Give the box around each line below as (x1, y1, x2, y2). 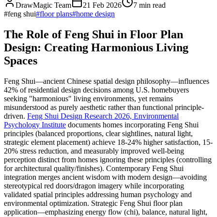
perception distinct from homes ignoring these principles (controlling (4, 155, 212, 164)
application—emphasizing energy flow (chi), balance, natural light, (4, 207, 207, 216)
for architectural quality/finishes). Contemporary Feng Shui (4, 164, 184, 172)
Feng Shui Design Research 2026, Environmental (27, 111, 179, 120)
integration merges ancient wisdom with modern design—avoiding (4, 172, 207, 181)
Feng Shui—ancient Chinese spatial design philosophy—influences (4, 77, 209, 85)
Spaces (4, 54, 37, 67)
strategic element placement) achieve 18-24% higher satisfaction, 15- (4, 138, 213, 146)
